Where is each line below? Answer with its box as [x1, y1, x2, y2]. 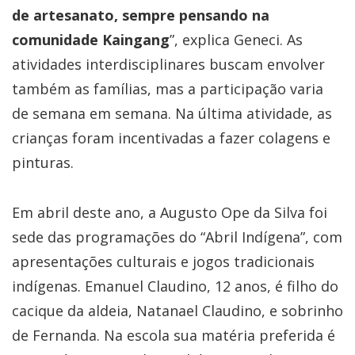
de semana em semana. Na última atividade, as [12, 104, 332, 124]
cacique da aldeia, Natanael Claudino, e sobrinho [12, 301, 343, 321]
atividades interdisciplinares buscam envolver [12, 55, 325, 74]
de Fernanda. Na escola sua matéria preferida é [12, 326, 335, 345]
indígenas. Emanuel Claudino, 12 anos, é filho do [12, 277, 338, 296]
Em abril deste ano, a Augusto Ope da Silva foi [12, 203, 327, 223]
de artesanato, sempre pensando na [12, 6, 269, 25]
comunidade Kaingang [12, 30, 170, 50]
